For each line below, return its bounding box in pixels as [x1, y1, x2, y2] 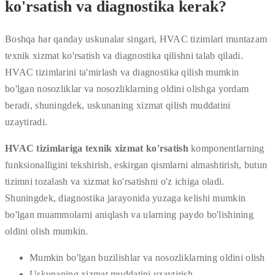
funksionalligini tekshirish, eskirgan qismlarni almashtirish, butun [5, 160, 268, 171]
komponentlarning [188, 143, 265, 154]
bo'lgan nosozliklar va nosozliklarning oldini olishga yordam [5, 83, 249, 95]
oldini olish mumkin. [5, 226, 88, 237]
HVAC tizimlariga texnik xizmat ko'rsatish [5, 143, 188, 154]
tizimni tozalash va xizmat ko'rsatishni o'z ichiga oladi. [5, 176, 225, 187]
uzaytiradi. [5, 117, 48, 128]
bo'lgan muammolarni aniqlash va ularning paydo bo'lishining [5, 209, 254, 220]
